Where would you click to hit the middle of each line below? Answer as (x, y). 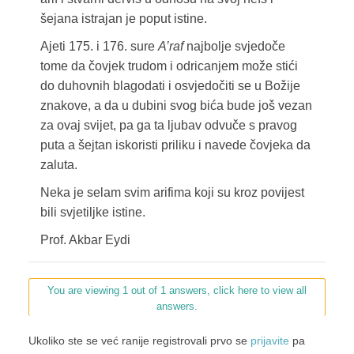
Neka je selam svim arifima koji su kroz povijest (172, 193)
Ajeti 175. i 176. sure (99, 47)
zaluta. (58, 165)
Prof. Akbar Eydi (85, 240)
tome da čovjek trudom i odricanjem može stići (169, 66)
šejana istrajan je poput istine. (123, 19)
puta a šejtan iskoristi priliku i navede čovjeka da (175, 145)
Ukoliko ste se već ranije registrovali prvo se (139, 341)
